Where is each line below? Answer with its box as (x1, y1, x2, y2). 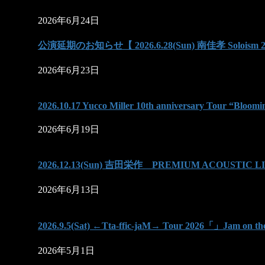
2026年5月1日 (38, 245, 95, 256)
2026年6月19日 (38, 124, 99, 134)
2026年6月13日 (38, 185, 99, 195)
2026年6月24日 (38, 15, 99, 25)
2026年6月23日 (38, 65, 99, 76)
